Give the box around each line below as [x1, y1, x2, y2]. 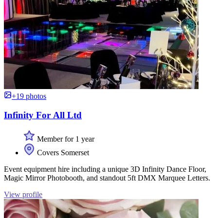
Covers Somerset [35, 148, 89, 157]
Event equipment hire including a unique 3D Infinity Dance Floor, [4, 164, 206, 173]
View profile [4, 190, 42, 199]
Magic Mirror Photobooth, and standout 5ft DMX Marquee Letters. [4, 173, 210, 182]
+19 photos [12, 92, 46, 101]
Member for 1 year [35, 134, 94, 143]
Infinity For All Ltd [4, 110, 82, 121]
